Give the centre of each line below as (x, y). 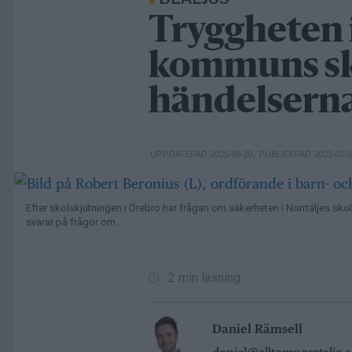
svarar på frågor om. (73, 222)
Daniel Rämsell (257, 328)
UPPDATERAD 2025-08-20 (201, 154)
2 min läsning (204, 278)
